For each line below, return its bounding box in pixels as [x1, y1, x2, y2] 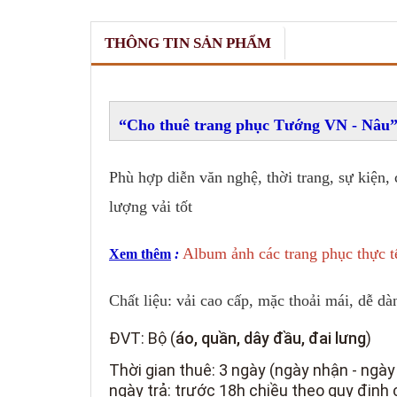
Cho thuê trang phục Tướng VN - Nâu [127, 115, 390, 134]
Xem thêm [109, 245, 171, 261]
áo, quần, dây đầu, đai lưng [175, 328, 366, 347]
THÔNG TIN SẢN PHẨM [105, 34, 271, 51]
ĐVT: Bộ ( [109, 328, 175, 347]
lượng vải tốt [109, 197, 192, 215]
